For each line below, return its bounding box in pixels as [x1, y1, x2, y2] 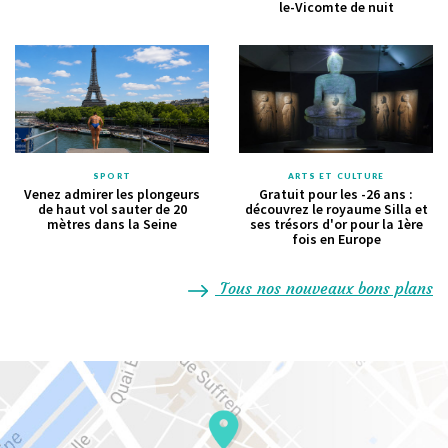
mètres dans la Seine [47, 214, 177, 233]
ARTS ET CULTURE [287, 170, 385, 181]
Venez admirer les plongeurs [24, 184, 200, 203]
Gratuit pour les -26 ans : [259, 184, 413, 203]
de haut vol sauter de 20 [37, 199, 187, 218]
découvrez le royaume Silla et [244, 199, 428, 218]
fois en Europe [291, 229, 381, 248]
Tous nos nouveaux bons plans [215, 277, 433, 298]
